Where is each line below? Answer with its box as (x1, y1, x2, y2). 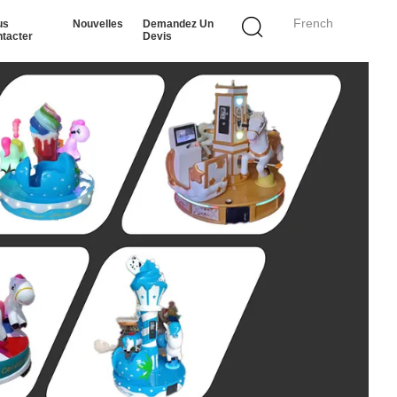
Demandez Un (143, 18, 214, 30)
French (293, 16, 333, 30)
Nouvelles (73, 18, 124, 30)
